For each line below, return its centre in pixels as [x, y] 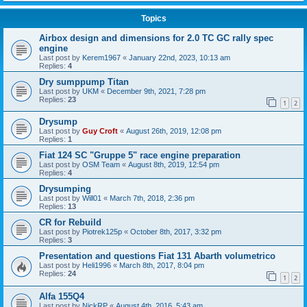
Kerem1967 [101, 57]
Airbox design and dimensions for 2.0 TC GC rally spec [156, 38]
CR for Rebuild [70, 223]
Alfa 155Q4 [62, 296]
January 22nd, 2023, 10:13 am [180, 57]
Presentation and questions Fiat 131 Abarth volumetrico [157, 256]
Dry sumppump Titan [84, 82]
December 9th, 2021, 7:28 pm [156, 91]
